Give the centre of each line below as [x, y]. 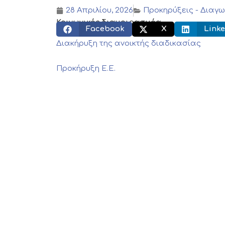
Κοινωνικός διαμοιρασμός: [109, 22]
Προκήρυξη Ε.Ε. [86, 69]
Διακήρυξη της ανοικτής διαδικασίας [129, 43]
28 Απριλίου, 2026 [99, 10]
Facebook [105, 29]
